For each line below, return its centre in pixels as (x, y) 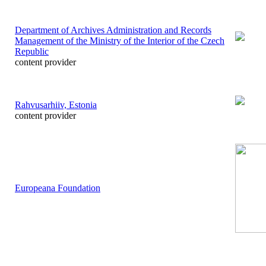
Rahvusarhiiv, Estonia (56, 104)
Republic (32, 51)
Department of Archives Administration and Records (113, 30)
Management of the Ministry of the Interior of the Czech (120, 40)
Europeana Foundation (58, 188)
